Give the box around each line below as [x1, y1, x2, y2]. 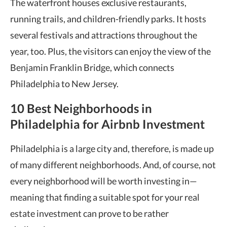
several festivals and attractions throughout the [10, 29, 197, 41]
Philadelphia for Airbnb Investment [10, 117, 205, 131]
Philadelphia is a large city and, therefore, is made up [10, 143, 214, 154]
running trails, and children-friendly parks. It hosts [10, 13, 206, 24]
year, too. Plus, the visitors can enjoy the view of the [10, 46, 211, 57]
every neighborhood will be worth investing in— [10, 175, 197, 186]
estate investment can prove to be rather [10, 208, 169, 219]
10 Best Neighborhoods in [10, 101, 152, 116]
